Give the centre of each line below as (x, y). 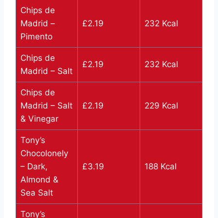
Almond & (39, 180)
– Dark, (34, 167)
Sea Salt (36, 193)
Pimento (36, 37)
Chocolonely (44, 154)
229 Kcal (161, 106)
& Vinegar (39, 119)
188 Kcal (160, 167)
